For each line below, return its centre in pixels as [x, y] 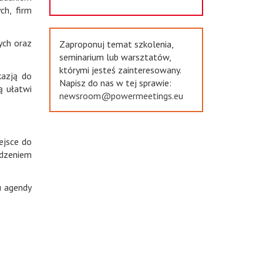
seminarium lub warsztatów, [115, 57]
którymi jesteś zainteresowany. [120, 70]
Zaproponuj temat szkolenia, [116, 44]
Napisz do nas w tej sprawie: [115, 83]
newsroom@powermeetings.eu [121, 96]
